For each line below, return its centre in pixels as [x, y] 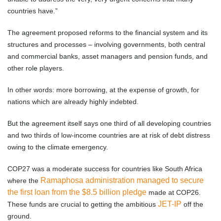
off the [192, 204]
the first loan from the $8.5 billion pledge [77, 192]
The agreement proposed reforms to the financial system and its [108, 33]
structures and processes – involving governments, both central [106, 45]
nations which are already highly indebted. [73, 102]
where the [24, 181]
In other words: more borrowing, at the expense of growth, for [103, 90]
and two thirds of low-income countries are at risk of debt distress [109, 135]
